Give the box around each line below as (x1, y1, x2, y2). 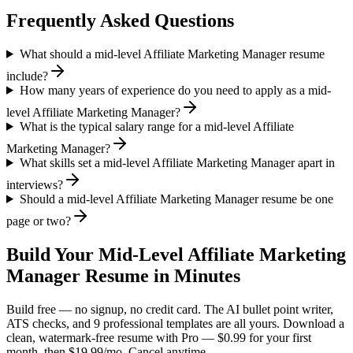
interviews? (6, 177, 63, 191)
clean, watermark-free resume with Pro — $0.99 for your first (6, 330, 311, 344)
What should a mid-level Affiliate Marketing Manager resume (19, 46, 325, 61)
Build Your (6, 243, 98, 265)
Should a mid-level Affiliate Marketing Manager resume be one (19, 191, 333, 206)
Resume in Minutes (80, 265, 240, 286)
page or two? (6, 214, 71, 228)
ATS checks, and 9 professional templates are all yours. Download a (6, 316, 344, 330)
